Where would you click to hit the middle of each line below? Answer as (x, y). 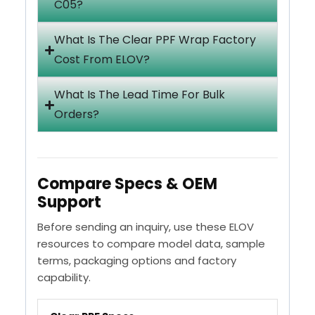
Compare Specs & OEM (127, 184)
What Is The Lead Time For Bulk (140, 95)
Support (69, 202)
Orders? (77, 115)
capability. (64, 278)
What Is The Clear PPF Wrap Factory (155, 40)
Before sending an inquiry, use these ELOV (146, 227)
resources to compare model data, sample (151, 244)
